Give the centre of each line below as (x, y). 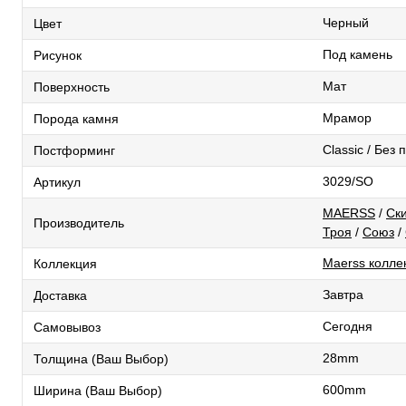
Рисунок (58, 55)
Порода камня (76, 118)
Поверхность (72, 87)
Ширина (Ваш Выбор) (98, 390)
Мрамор (347, 118)
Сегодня (348, 326)
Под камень (358, 54)
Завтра (343, 295)
